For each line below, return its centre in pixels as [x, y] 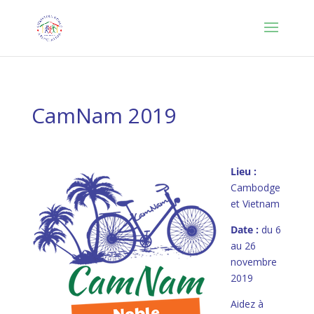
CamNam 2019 [103, 115]
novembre [253, 262]
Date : [246, 230]
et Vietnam [255, 204]
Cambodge [255, 187]
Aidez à [247, 304]
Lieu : [243, 171]
